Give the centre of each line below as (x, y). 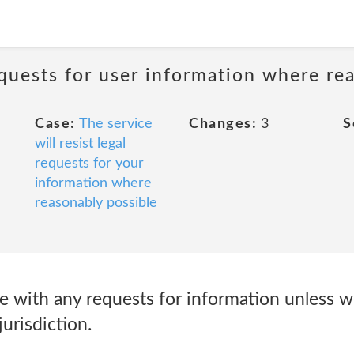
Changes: (223, 124)
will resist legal (80, 144)
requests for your (89, 164)
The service (115, 124)
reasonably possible (96, 203)
